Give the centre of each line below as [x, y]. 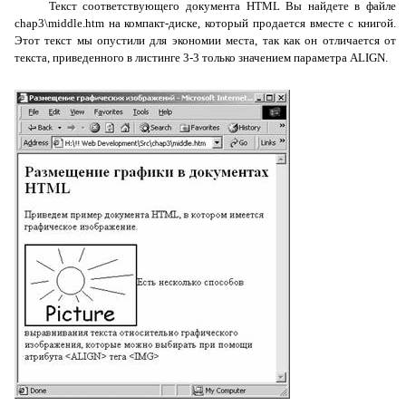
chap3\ [31, 23]
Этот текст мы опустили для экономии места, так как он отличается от [205, 40]
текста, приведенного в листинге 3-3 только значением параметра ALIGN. [201, 58]
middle [65, 23]
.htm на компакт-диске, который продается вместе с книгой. [239, 23]
